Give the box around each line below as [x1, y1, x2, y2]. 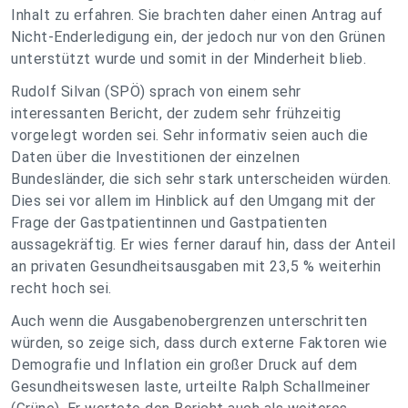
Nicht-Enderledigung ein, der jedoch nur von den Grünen [11, 28, 385, 46]
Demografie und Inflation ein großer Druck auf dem [11, 356, 358, 373]
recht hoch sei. [11, 280, 112, 297]
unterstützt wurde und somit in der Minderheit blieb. [11, 50, 366, 67]
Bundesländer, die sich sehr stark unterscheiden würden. [11, 170, 392, 188]
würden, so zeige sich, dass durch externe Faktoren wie [11, 334, 387, 352]
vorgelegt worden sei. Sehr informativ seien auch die [11, 127, 368, 144]
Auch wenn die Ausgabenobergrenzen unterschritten [11, 312, 367, 330]
